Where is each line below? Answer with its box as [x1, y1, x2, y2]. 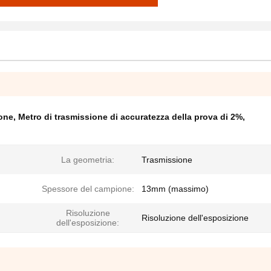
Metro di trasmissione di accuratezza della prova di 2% [18, 112, 243, 122]
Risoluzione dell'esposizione [142, 213, 249, 223]
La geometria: [61, 155, 114, 165]
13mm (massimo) [142, 184, 209, 194]
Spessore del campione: [41, 184, 134, 194]
